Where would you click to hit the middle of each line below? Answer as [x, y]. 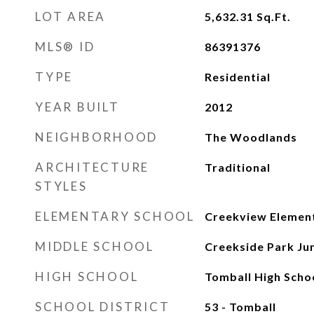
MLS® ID [65, 47]
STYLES [61, 186]
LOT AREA [70, 16]
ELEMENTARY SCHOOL [115, 216]
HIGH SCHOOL [87, 277]
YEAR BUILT [77, 107]
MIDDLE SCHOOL [95, 246]
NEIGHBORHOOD [96, 137]
